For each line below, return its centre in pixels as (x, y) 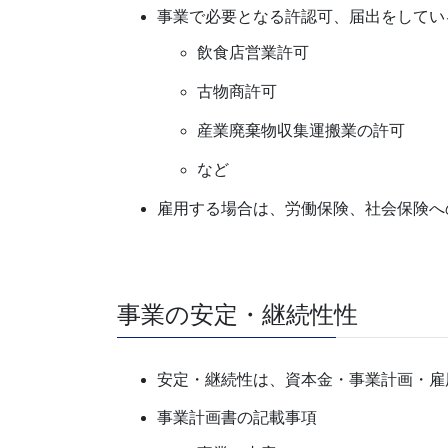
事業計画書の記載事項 (237, 418)
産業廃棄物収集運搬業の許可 (301, 130)
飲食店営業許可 (253, 53)
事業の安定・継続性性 (237, 314)
